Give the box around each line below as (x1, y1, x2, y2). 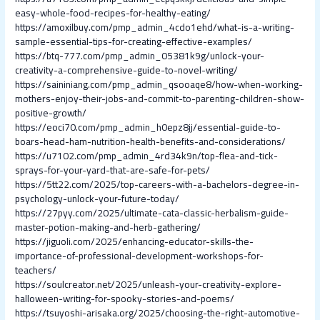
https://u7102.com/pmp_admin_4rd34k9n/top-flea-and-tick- (15, 146, 279, 166)
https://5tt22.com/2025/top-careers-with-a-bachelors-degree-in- (15, 175, 300, 194)
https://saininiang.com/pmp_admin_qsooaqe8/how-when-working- (15, 75, 304, 94)
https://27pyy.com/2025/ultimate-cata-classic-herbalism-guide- (15, 204, 289, 223)
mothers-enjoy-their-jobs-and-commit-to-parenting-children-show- (15, 89, 305, 109)
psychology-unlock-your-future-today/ (15, 189, 180, 209)
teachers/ (15, 261, 57, 280)
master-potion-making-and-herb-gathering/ (15, 218, 201, 237)
